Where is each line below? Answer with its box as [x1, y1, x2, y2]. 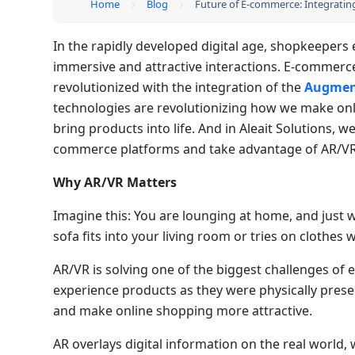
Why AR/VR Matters [53, 173, 177, 191]
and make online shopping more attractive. [53, 301, 313, 319]
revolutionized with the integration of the [53, 78, 305, 96]
